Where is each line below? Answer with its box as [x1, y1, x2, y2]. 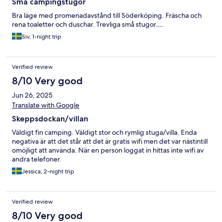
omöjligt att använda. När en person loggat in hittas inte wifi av [12, 146, 204, 155]
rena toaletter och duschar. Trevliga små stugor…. [12, 20, 164, 29]
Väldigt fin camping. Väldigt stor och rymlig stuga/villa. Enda [12, 128, 197, 137]
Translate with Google [12, 101, 79, 110]
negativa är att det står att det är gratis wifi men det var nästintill [12, 137, 208, 146]
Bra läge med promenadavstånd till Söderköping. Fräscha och [12, 11, 202, 20]
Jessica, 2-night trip [22, 167, 74, 176]
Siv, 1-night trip [22, 33, 61, 41]
